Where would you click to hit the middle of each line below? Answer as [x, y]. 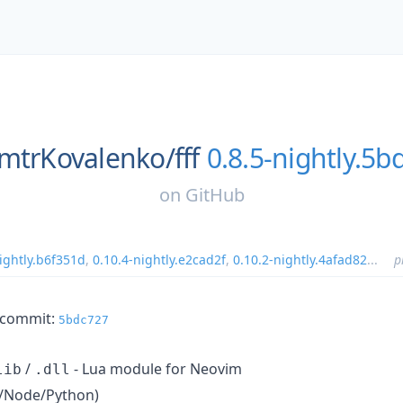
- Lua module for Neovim [156, 368]
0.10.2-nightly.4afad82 [300, 259]
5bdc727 [84, 319]
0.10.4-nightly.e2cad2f [159, 259]
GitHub [215, 194]
